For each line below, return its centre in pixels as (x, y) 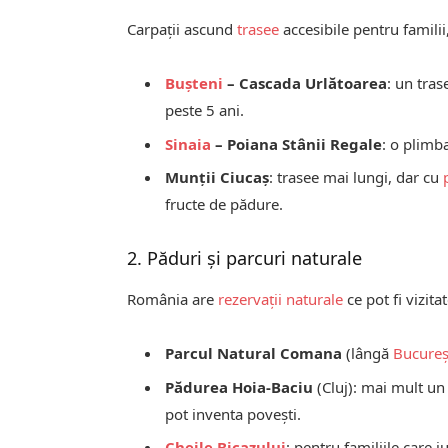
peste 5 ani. (205, 110)
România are (173, 299)
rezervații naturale (281, 299)
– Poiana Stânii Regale (297, 143)
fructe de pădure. (224, 204)
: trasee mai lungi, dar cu (356, 177)
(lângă (368, 353)
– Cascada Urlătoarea (305, 83)
